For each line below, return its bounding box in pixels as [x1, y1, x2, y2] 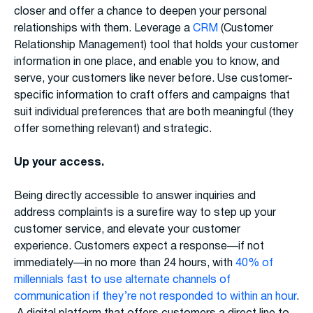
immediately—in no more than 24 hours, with [14, 259, 235, 269]
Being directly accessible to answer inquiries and [14, 191, 256, 202]
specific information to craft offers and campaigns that [14, 91, 290, 101]
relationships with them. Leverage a [14, 24, 193, 34]
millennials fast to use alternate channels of [14, 275, 231, 286]
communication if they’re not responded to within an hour [14, 292, 296, 303]
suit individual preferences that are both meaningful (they [14, 108, 293, 118]
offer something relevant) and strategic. [14, 124, 212, 135]
